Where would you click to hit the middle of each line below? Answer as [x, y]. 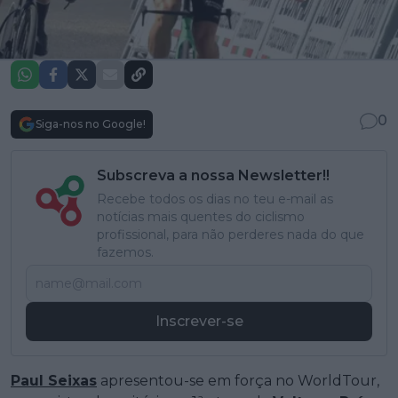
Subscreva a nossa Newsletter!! [213, 176]
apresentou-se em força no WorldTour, [238, 381]
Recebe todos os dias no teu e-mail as [215, 199]
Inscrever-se [199, 322]
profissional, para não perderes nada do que [231, 235]
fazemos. [125, 253]
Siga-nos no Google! [91, 124]
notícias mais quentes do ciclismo [201, 217]
